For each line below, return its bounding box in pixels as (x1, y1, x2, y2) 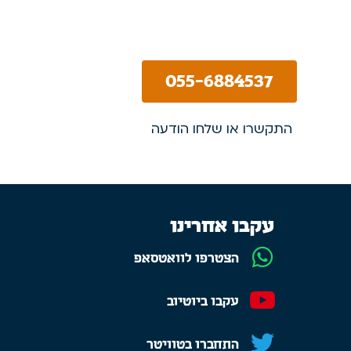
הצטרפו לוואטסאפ (134, 252, 239, 266)
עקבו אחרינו (170, 217, 274, 237)
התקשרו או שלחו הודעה (147, 119, 292, 138)
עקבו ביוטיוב (167, 295, 239, 309)
